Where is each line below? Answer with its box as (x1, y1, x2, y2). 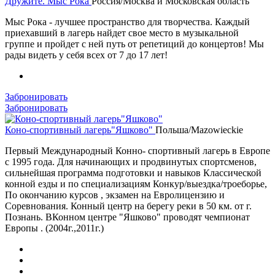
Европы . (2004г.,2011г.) (5, 222, 104, 233)
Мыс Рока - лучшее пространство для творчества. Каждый (5, 16, 250, 27)
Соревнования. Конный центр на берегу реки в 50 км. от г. (5, 200, 252, 211)
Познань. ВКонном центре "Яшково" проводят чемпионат (5, 211, 250, 222)
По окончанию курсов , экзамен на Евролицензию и (5, 189, 225, 200)
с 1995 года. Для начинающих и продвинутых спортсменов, (5, 156, 257, 167)
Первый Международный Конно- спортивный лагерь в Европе (5, 145, 270, 156)
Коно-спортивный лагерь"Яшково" (5, 124, 155, 135)
